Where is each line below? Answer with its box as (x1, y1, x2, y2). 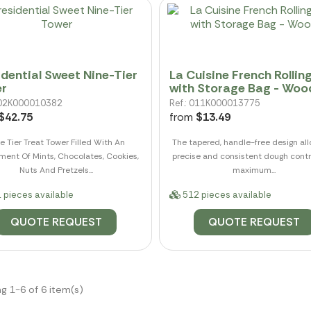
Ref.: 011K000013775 (169, 96, 260, 109)
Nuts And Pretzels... (19, 164, 94, 176)
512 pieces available (180, 188, 271, 201)
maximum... (233, 164, 276, 176)
